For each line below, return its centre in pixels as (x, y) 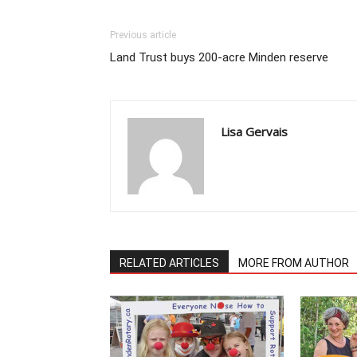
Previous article (143, 35)
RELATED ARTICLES (169, 263)
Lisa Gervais (254, 131)
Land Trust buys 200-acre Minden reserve (219, 57)
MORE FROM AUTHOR (294, 263)
